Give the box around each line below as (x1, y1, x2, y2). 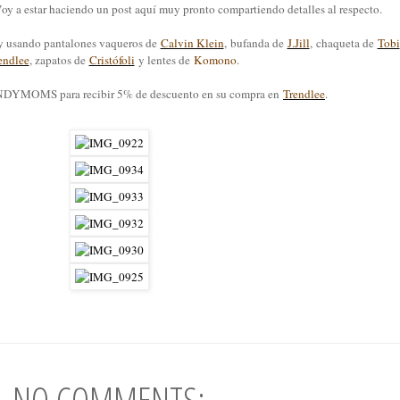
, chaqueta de (309, 35, 378, 52)
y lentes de (134, 52, 194, 69)
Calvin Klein (160, 35, 224, 52)
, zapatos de (29, 52, 89, 69)
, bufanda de (223, 35, 287, 52)
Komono (193, 52, 237, 69)
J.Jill (287, 35, 310, 52)
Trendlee (283, 86, 325, 103)
